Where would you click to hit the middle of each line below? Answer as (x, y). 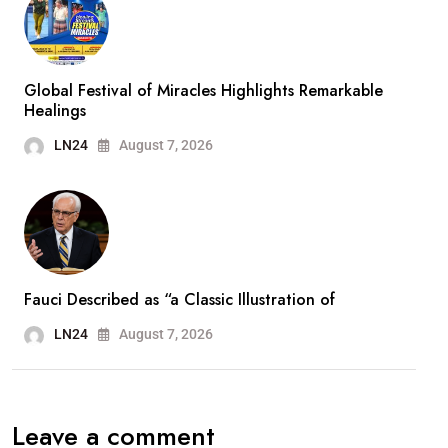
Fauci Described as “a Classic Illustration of (179, 300)
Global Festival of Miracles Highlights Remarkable (203, 91)
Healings (55, 111)
